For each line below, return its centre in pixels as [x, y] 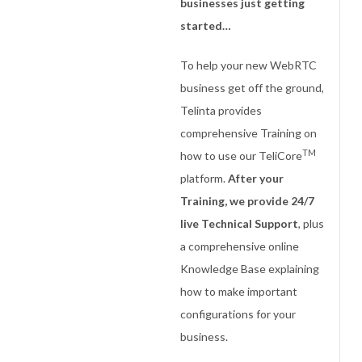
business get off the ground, [253, 88]
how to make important [239, 291]
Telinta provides [221, 110]
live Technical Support [240, 223]
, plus [311, 223]
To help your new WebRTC [249, 65]
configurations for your [238, 314]
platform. [204, 178]
